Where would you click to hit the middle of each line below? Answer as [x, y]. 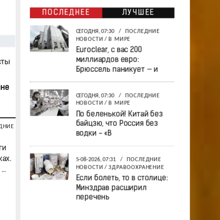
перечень [92, 198]
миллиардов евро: [107, 60]
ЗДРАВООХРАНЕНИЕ [136, 167]
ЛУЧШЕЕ [138, 13]
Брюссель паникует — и [117, 70]
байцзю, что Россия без [117, 124]
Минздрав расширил [111, 188]
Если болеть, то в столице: [121, 179]
